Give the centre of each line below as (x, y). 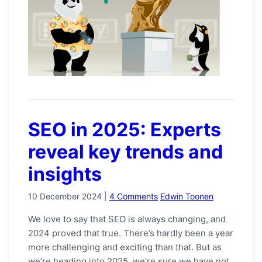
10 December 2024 (65, 196)
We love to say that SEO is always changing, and (127, 219)
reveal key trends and (125, 151)
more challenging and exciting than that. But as (125, 247)
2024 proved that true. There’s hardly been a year (131, 233)
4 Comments (134, 196)
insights (65, 174)
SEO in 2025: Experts (125, 129)
